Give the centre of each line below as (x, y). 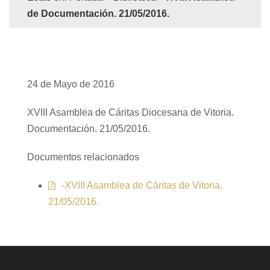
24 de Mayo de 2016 (71, 84)
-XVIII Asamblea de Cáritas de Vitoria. (142, 185)
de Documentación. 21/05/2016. (98, 14)
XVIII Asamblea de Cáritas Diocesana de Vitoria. (130, 112)
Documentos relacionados (83, 157)
